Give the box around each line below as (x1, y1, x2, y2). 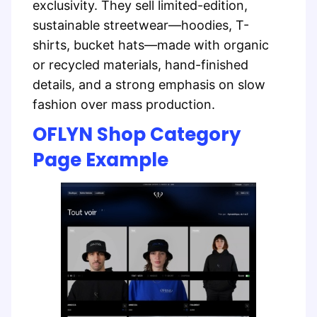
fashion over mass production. (33, 96, 215, 112)
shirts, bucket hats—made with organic (33, 37, 269, 52)
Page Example (33, 146, 168, 173)
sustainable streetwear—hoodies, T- (33, 17, 249, 33)
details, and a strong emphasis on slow (33, 76, 265, 92)
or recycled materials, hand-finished (33, 57, 248, 72)
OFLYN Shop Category (33, 121, 241, 147)
